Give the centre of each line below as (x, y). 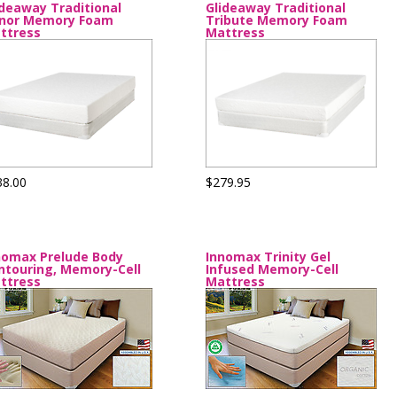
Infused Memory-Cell (272, 269)
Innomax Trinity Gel (268, 257)
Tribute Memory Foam (276, 20)
